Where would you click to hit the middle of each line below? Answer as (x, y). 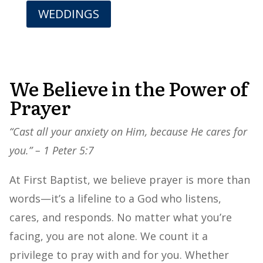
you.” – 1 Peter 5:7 (52, 150)
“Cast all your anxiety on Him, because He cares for (128, 131)
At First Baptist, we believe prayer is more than (130, 179)
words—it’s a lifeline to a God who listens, (115, 198)
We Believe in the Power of (129, 88)
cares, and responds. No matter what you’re (121, 217)
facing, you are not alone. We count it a (109, 236)
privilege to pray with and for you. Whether (119, 254)
